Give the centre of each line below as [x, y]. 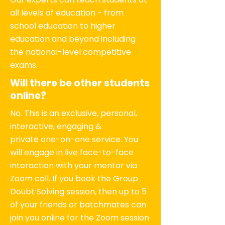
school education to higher [63, 26]
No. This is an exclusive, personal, [74, 113]
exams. [24, 65]
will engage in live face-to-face [72, 152]
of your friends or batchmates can [78, 205]
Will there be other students [80, 83]
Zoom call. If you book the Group [74, 179]
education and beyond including [73, 39]
